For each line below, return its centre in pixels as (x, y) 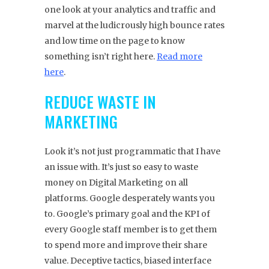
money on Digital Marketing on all (116, 183)
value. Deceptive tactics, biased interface (128, 261)
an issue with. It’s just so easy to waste (121, 167)
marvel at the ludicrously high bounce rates (134, 26)
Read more (180, 57)
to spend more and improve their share (126, 245)
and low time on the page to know (115, 41)
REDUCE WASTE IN (100, 102)
